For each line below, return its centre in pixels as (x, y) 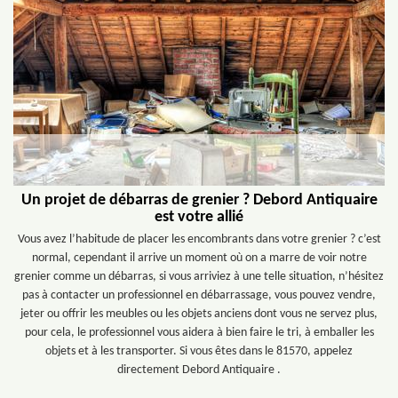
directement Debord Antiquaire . (199, 370)
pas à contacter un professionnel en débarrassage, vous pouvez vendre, (199, 295)
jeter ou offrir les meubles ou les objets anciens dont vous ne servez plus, (199, 314)
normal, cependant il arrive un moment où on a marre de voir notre (199, 258)
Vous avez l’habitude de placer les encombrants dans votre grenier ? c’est (199, 239)
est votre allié (199, 217)
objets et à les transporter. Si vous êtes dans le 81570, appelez (199, 351)
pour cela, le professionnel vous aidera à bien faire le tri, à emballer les (199, 333)
